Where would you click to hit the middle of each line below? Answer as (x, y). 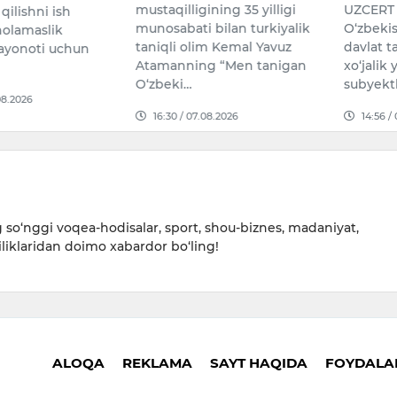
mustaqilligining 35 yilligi (216, 10)
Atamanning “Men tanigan (222, 66)
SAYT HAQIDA (259, 362)
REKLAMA (157, 362)
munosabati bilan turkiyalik (223, 29)
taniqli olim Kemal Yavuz (214, 47)
